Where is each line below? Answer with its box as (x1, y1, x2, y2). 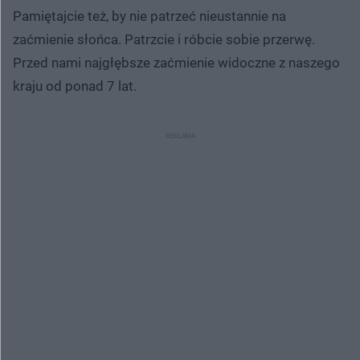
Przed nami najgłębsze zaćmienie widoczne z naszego (13, 54, 340, 71)
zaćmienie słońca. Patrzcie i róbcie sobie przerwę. (13, 31, 315, 47)
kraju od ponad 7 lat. (13, 77, 137, 94)
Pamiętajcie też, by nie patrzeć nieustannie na (13, 7, 286, 24)
